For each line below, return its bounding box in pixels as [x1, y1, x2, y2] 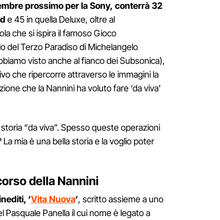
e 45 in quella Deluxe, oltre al [5, 14, 115, 25]
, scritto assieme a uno [78, 193, 164, 204]
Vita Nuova [31, 193, 75, 204]
